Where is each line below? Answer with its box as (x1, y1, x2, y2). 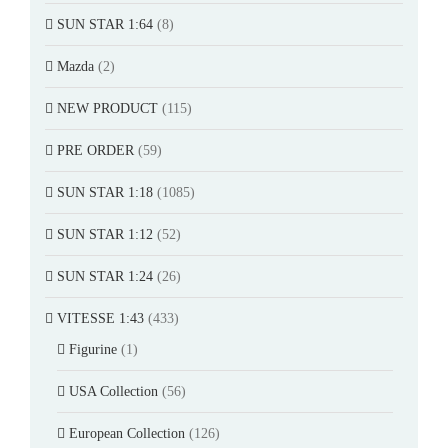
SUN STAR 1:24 (57, 268, 153, 284)
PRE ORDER (57, 142, 134, 158)
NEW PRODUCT (57, 100, 158, 116)
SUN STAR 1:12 (57, 226, 153, 242)
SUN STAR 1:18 (57, 184, 153, 200)
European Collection (69, 425, 185, 441)
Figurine (69, 341, 117, 357)
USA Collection (69, 383, 158, 399)
